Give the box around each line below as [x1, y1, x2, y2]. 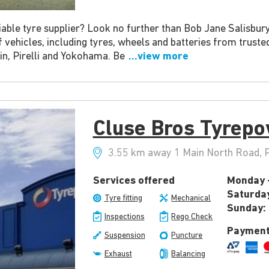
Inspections [104, 213, 145, 222]
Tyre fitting [104, 194, 142, 204]
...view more [125, 51, 189, 63]
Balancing [171, 250, 206, 259]
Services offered [92, 175, 175, 187]
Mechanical [171, 194, 211, 204]
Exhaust [104, 250, 132, 259]
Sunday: [227, 203, 267, 215]
